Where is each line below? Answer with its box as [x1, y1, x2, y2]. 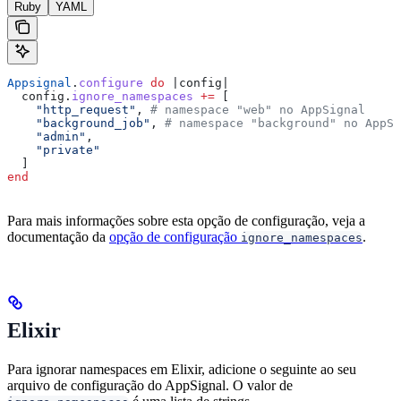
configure [79, 75, 143, 90]
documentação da [7, 228, 109, 244]
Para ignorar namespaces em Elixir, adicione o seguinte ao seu [7, 361, 356, 377]
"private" [7, 142, 100, 157]
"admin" [7, 129, 86, 143]
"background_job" [7, 115, 150, 130]
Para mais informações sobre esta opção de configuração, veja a [7, 212, 365, 228]
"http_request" [7, 102, 136, 116]
